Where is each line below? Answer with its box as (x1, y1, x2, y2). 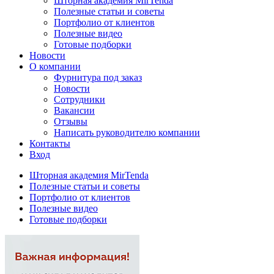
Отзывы (54, 116, 87, 127)
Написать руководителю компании (54, 127, 200, 138)
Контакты (29, 138, 70, 149)
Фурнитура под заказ (54, 72, 142, 83)
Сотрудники (54, 94, 105, 105)
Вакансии (54, 105, 95, 116)
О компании (29, 61, 81, 72)
